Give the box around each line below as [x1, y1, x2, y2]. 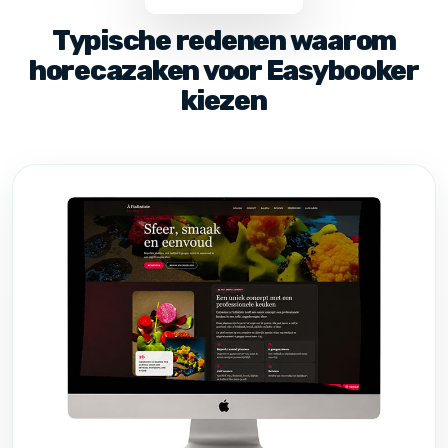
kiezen [181, 84, 267, 117]
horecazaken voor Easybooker [29, 54, 419, 87]
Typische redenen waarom [51, 24, 397, 57]
